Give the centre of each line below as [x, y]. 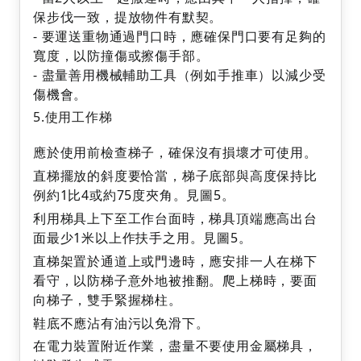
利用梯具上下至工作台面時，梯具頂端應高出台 [175, 218]
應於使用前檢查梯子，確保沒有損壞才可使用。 [175, 153]
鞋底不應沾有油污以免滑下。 [121, 323]
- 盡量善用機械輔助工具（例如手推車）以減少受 [180, 75]
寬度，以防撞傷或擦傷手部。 [123, 55]
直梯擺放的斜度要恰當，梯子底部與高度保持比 [175, 176]
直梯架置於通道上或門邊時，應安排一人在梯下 [175, 261]
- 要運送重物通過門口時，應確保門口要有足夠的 [180, 36]
